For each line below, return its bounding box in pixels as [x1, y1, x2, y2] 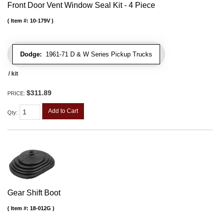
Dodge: [20, 50, 42, 58]
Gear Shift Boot [7, 188, 60, 197]
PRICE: [7, 90, 27, 96]
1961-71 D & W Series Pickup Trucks [42, 50, 152, 58]
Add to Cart [48, 107, 78, 114]
